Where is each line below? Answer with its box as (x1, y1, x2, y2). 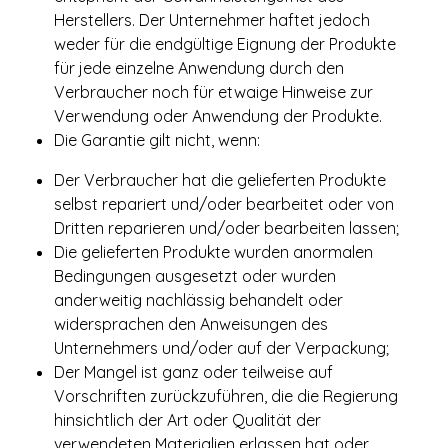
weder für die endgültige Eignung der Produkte (54, 34, 396, 54)
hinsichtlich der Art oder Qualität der (54, 410, 321, 430)
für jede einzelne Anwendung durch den (54, 58, 344, 78)
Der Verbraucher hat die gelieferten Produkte (54, 170, 386, 190)
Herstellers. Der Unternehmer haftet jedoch (54, 10, 370, 30)
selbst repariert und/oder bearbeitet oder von (54, 194, 394, 214)
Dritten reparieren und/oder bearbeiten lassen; (54, 218, 399, 238)
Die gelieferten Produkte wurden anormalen (54, 242, 373, 262)
